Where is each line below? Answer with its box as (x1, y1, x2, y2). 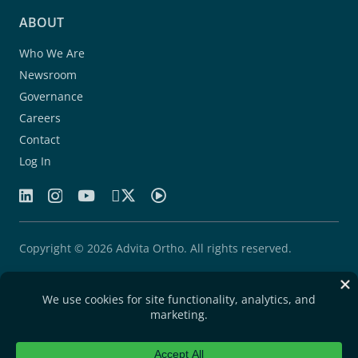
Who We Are (19, 45, 85, 61)
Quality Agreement (19, 305, 120, 321)
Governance (19, 88, 83, 104)
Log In (19, 153, 51, 169)
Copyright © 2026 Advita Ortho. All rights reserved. (19, 240, 292, 256)
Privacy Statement (19, 332, 115, 348)
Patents (19, 279, 59, 295)
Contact (19, 131, 60, 147)
